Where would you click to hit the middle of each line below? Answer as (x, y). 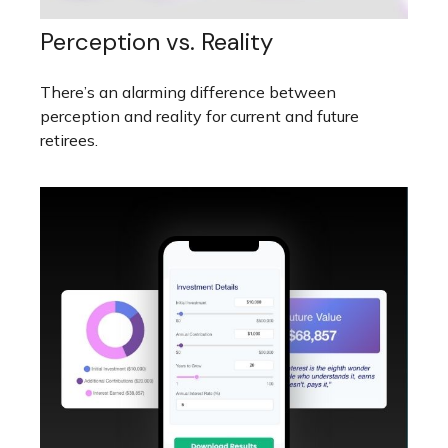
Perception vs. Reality (156, 42)
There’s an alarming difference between (188, 92)
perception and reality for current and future (199, 116)
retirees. (69, 140)
